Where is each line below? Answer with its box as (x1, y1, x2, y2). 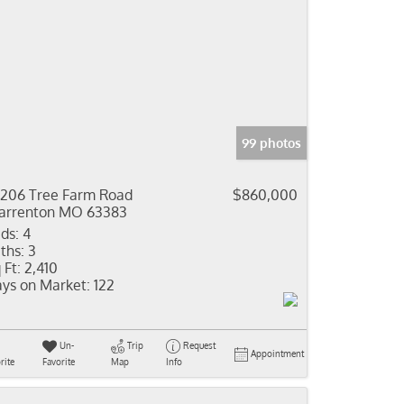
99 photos (242, 135, 301, 151)
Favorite (41, 356, 75, 367)
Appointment (251, 348, 304, 359)
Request (182, 340, 216, 351)
